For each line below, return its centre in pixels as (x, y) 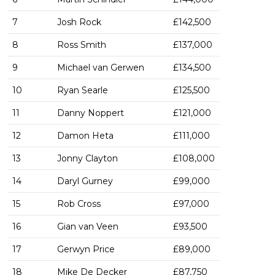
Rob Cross (79, 204)
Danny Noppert (91, 113)
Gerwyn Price (86, 250)
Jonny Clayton (87, 159)
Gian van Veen (88, 227)
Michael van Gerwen (101, 68)
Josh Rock (79, 22)
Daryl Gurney (85, 181)
